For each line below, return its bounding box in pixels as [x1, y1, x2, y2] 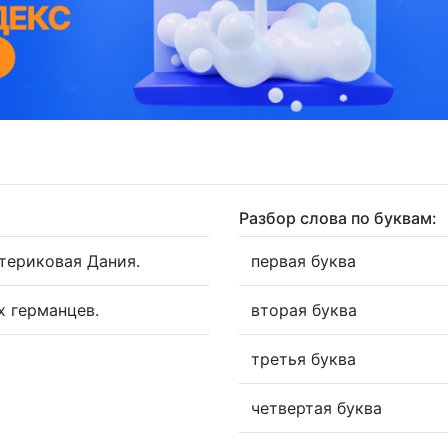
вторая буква [251, 299, 357, 320]
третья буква [251, 348, 356, 369]
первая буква [251, 250, 356, 271]
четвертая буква [251, 397, 382, 418]
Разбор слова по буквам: [239, 207, 437, 228]
